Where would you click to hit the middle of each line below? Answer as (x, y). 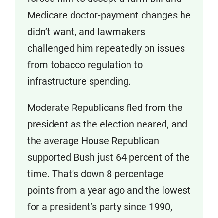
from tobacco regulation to (85, 65)
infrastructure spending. (79, 82)
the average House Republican (93, 141)
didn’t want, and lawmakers (86, 32)
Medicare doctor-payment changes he (109, 15)
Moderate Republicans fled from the (105, 108)
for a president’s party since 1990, (100, 207)
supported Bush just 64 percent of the (109, 157)
